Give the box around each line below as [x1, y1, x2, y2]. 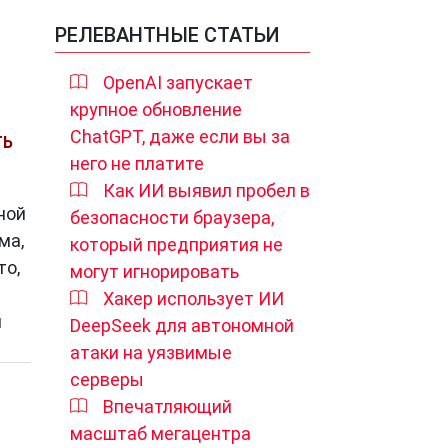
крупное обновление [70, 99, 242, 120]
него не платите [70, 153, 204, 174]
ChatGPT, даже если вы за [70, 126, 290, 147]
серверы [70, 369, 144, 390]
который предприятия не [70, 234, 283, 255]
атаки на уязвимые [70, 342, 232, 363]
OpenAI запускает [103, 72, 253, 93]
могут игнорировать [70, 261, 239, 282]
